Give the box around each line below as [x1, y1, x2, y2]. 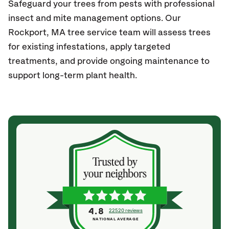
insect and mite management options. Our [8, 14, 181, 23]
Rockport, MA [8, 28, 65, 37]
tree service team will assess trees [67, 28, 211, 37]
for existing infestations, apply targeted [8, 42, 170, 52]
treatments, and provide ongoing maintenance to [8, 57, 210, 66]
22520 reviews [109, 208, 143, 213]
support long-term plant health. [8, 71, 139, 80]
